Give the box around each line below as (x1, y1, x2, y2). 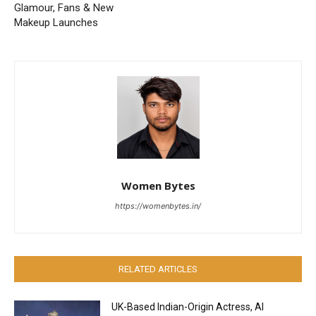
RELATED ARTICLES (119, 264, 197, 275)
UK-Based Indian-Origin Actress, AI (111, 301, 265, 313)
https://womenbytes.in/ (115, 201, 201, 212)
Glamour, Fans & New (14, 1, 114, 15)
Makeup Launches (14, 16, 98, 30)
